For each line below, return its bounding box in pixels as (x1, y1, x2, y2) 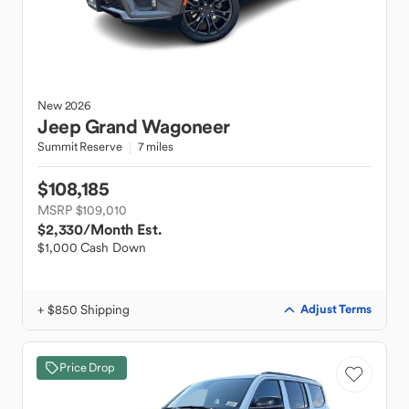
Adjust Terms (300, 301, 372, 317)
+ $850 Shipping (37, 301, 130, 318)
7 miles (137, 139, 173, 154)
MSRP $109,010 (37, 202, 127, 218)
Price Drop (59, 360, 115, 375)
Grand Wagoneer (84, 114, 230, 139)
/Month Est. (83, 220, 162, 238)
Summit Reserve (37, 139, 122, 154)
